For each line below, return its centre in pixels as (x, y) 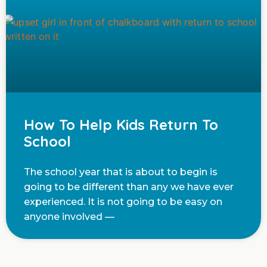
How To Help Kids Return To (121, 125)
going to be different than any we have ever (129, 187)
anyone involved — (69, 217)
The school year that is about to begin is (121, 172)
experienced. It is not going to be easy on (123, 202)
